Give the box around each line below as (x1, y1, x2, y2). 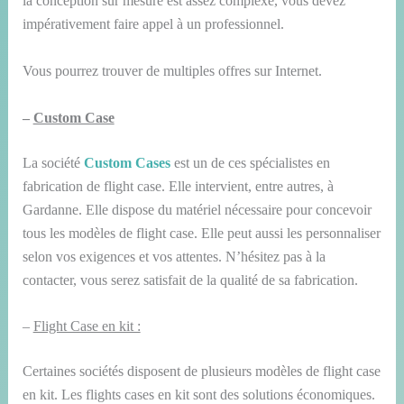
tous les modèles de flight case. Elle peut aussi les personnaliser (22, 225, 381, 241)
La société (22, 154, 84, 170)
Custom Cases (83, 154, 170, 170)
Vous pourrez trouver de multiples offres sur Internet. (22, 62, 322, 78)
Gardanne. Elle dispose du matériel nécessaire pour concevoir (22, 201, 372, 217)
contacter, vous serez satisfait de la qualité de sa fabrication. (22, 271, 358, 288)
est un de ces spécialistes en (170, 154, 330, 170)
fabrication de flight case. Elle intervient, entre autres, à (22, 178, 334, 194)
